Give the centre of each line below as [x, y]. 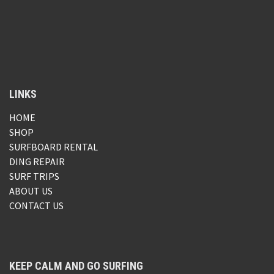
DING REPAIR [37, 162]
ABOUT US [31, 191]
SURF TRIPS [34, 176]
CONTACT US [36, 206]
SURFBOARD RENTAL [54, 147]
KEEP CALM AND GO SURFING [76, 266]
